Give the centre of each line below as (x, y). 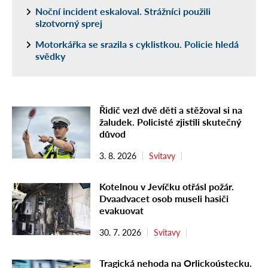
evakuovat (121, 210)
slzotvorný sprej (69, 23)
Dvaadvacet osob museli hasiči (164, 198)
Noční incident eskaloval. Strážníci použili (123, 11)
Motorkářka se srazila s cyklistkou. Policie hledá (137, 44)
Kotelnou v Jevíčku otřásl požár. (167, 186)
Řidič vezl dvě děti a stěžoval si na (171, 109)
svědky (50, 56)
